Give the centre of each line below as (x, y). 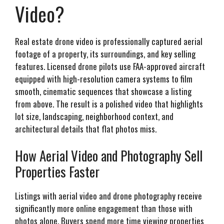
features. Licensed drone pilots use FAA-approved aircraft (110, 66)
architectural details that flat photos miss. (86, 128)
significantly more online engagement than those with (104, 208)
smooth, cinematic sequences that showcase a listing (103, 91)
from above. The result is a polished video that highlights (109, 103)
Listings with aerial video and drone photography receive (108, 196)
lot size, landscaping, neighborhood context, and (94, 116)
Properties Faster (57, 172)
